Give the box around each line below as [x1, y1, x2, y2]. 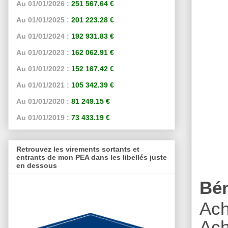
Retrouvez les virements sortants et [16, 145, 139, 153]
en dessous [16, 161, 57, 169]
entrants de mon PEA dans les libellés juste [16, 153, 167, 161]
